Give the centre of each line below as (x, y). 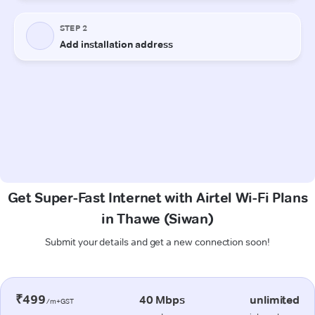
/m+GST (60, 301)
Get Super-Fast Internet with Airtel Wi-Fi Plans (157, 197)
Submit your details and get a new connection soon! (157, 242)
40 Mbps (162, 300)
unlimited (275, 300)
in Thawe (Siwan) (157, 218)
